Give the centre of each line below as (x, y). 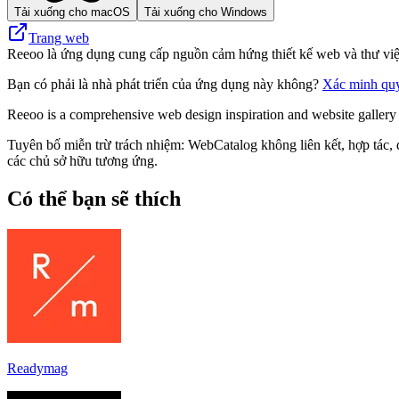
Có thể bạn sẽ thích (94, 198)
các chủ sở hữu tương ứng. (82, 160)
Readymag (37, 368)
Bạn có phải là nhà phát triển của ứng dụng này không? (165, 84)
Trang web (59, 37)
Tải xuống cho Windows (206, 12)
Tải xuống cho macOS (72, 12)
